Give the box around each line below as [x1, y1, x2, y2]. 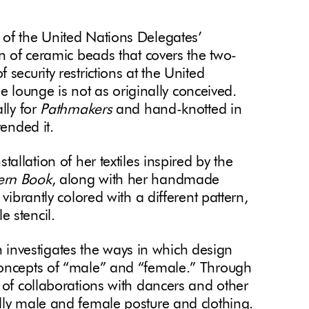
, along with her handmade [51, 173, 220, 188]
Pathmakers [40, 103, 112, 118]
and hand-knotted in [112, 103, 242, 118]
